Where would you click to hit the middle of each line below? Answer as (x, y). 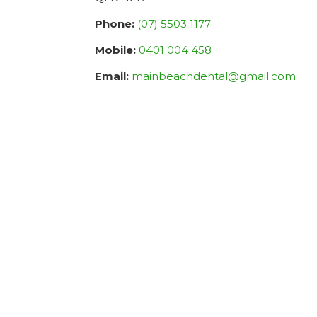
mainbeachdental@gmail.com (214, 76)
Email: (112, 76)
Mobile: (116, 50)
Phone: (115, 23)
